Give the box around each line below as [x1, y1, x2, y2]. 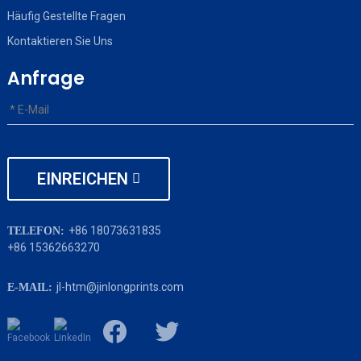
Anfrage [6, 65, 85, 91]
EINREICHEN [36, 168, 128, 189]
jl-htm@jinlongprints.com [56, 280, 184, 293]
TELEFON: [6, 224, 64, 237]
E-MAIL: [6, 280, 52, 293]
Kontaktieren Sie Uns [6, 34, 113, 48]
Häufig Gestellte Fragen [6, 9, 126, 23]
